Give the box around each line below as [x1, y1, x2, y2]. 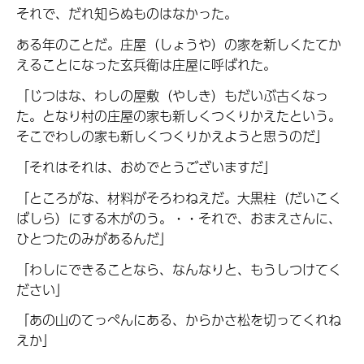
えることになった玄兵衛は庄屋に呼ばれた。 [16, 54, 276, 76]
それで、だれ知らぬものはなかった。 [16, 3, 237, 24]
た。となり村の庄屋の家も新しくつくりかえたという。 [16, 105, 341, 126]
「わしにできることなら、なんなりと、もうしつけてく [16, 258, 341, 279]
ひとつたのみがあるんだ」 [16, 227, 172, 249]
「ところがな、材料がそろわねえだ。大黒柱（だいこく [16, 187, 341, 208]
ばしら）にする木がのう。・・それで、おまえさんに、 [16, 207, 341, 228]
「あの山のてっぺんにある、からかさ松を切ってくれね [16, 310, 341, 331]
